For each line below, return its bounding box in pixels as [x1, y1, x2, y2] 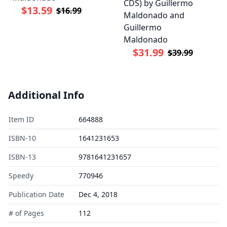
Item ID [9, 114, 34, 124]
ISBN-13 [9, 152, 36, 162]
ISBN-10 [9, 133, 36, 143]
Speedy [9, 170, 33, 180]
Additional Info [8, 88, 84, 102]
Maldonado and [124, 9, 184, 21]
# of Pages [9, 208, 44, 218]
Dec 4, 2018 [79, 189, 118, 199]
